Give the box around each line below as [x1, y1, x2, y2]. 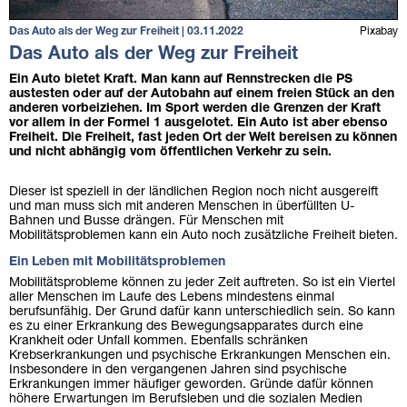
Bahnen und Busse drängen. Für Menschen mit [9, 214, 283, 227]
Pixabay [360, 25, 398, 36]
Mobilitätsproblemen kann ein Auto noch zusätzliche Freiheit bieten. [9, 229, 398, 242]
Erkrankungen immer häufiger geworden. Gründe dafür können [9, 378, 373, 391]
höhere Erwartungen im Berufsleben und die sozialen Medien [9, 392, 362, 405]
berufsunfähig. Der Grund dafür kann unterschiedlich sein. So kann [9, 305, 395, 318]
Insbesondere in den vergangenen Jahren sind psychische [9, 363, 347, 376]
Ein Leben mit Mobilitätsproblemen [9, 255, 225, 268]
